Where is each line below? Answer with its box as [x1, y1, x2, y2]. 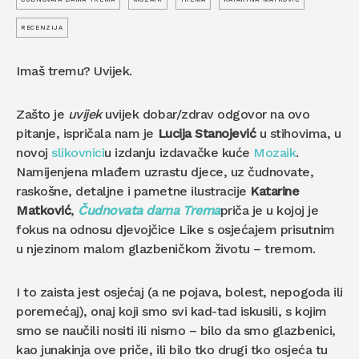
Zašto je [16, 107, 68, 123]
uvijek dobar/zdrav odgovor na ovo [101, 107, 310, 123]
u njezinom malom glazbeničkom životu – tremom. [16, 241, 316, 257]
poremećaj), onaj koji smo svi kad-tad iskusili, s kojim [16, 304, 327, 320]
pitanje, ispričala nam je [16, 126, 154, 142]
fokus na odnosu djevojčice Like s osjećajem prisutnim [16, 222, 335, 238]
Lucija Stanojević [154, 126, 256, 142]
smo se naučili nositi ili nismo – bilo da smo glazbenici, [16, 323, 336, 339]
